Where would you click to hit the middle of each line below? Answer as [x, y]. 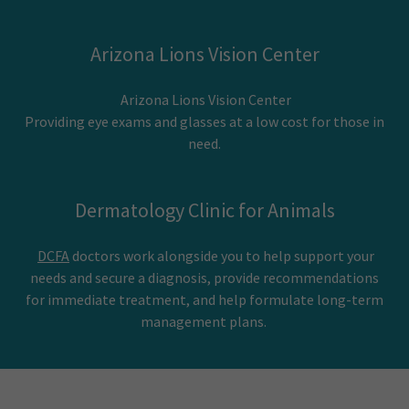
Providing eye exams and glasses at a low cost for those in [204, 121]
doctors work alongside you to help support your [222, 256]
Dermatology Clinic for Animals [204, 210]
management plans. [204, 321]
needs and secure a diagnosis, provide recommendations [204, 278]
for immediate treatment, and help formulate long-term [204, 299]
